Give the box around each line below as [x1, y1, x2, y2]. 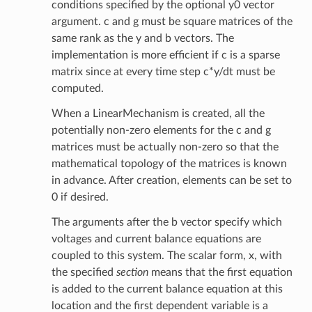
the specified [51, 267, 116, 279]
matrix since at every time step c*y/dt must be [51, 66, 275, 78]
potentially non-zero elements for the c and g [51, 125, 271, 136]
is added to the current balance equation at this [51, 283, 283, 295]
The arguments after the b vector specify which [51, 217, 282, 228]
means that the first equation [148, 267, 292, 279]
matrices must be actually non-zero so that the [51, 141, 279, 153]
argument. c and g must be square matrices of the [51, 16, 292, 28]
